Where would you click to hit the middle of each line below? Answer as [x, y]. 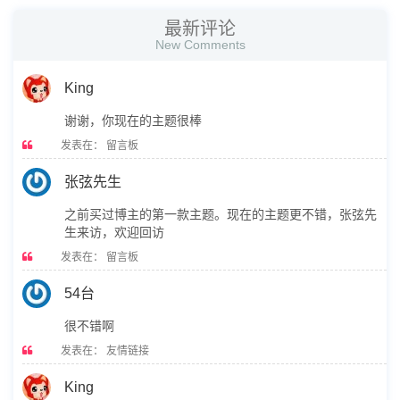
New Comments [200, 45]
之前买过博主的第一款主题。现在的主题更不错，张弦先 [221, 214]
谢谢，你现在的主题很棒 [133, 121]
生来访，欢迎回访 [114, 232]
